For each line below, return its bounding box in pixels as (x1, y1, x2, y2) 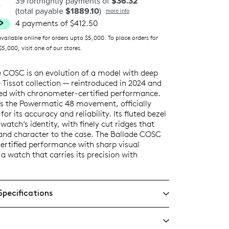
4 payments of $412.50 (15, 17, 98, 29)
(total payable (15, 6, 65, 16)
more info (105, 8, 129, 15)
